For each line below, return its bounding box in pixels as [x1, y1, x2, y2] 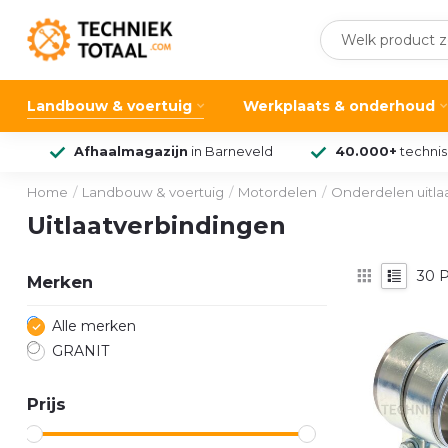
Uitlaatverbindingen [27, 211, 286, 240]
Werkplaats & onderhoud [243, 97, 435, 115]
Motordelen [238, 184, 317, 200]
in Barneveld [187, 144, 273, 159]
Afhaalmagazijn [73, 144, 188, 159]
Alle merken [52, 317, 136, 335]
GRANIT [52, 342, 109, 360]
